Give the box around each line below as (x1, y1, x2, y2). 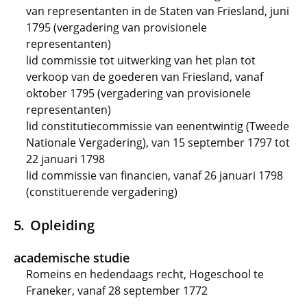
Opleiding (29, 215, 95, 234)
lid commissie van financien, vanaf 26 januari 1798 (26, 168, 283, 183)
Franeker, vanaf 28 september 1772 (26, 283, 208, 298)
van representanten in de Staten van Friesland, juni (26, 3, 289, 19)
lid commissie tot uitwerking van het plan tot (26, 53, 256, 68)
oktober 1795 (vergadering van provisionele (26, 86, 251, 101)
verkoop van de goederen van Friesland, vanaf (26, 69, 263, 84)
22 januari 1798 (26, 151, 105, 167)
